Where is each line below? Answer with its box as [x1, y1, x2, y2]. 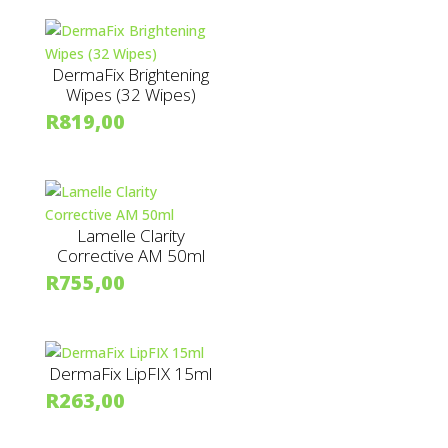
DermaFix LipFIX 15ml [49, 362, 213, 386]
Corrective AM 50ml [56, 244, 205, 268]
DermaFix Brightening [52, 63, 210, 86]
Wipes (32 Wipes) [65, 83, 196, 106]
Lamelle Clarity [76, 224, 185, 248]
